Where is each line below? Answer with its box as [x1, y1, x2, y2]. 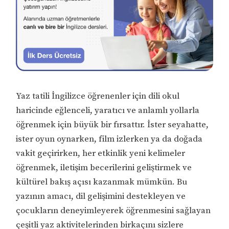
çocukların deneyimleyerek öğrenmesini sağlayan [16, 204, 211, 216]
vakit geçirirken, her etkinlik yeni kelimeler [16, 147, 186, 159]
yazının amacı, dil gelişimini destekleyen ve [16, 190, 186, 202]
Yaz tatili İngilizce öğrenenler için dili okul [16, 90, 180, 102]
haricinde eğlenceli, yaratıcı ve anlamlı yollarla [16, 104, 200, 116]
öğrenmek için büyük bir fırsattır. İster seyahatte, [16, 119, 209, 130]
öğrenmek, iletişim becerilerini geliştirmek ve [16, 162, 192, 173]
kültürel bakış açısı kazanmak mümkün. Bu [16, 176, 188, 188]
